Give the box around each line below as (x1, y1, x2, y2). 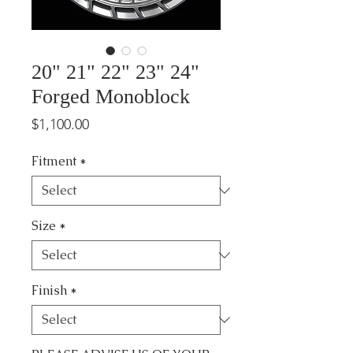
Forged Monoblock (32, 85, 190, 108)
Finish (32, 282, 67, 299)
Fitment (32, 153, 76, 169)
